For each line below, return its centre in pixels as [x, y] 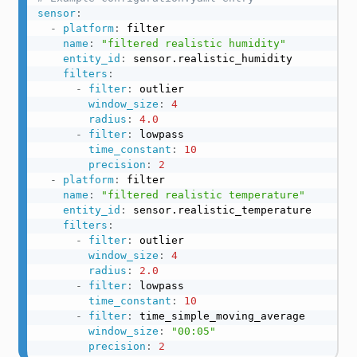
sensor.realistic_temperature [219, 210]
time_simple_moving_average [219, 316]
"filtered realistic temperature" [203, 194]
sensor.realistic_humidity [209, 58]
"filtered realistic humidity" [193, 43]
